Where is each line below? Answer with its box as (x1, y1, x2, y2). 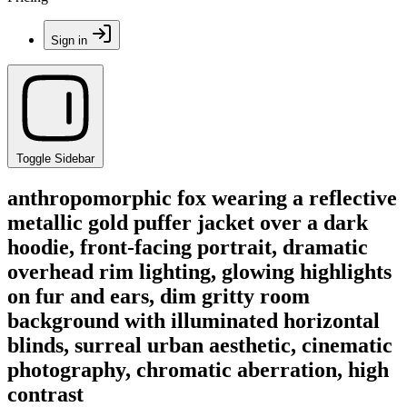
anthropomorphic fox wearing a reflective (7, 185, 397, 210)
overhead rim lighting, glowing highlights (7, 259, 392, 283)
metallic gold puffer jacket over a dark (7, 210, 368, 234)
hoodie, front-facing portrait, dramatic (7, 234, 368, 259)
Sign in (51, 34, 87, 47)
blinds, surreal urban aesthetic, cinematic (7, 333, 392, 357)
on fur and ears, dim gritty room (7, 283, 310, 308)
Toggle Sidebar (16, 152, 94, 165)
